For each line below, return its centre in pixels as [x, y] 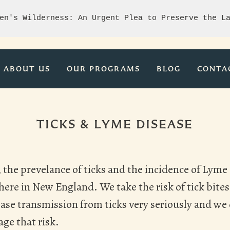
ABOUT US [27, 69]
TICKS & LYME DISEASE [115, 123]
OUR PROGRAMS [104, 69]
